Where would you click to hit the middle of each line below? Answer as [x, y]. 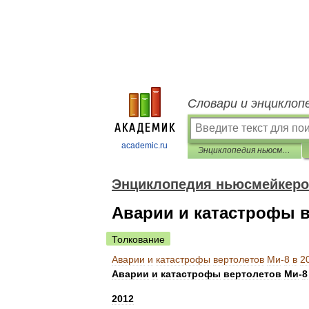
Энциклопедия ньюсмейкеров [286, 150]
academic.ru [144, 146]
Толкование [138, 239]
